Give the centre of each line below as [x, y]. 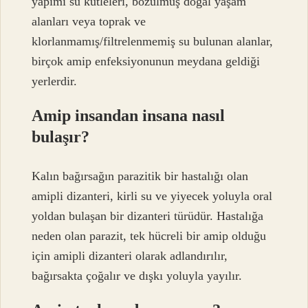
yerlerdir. [55, 81]
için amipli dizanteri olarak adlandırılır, [130, 255]
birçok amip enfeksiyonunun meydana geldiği [146, 62]
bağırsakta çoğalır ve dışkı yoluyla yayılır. [137, 275]
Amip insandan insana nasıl [129, 116]
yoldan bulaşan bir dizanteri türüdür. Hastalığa [148, 216]
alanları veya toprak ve [89, 22]
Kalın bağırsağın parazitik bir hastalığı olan [140, 176]
